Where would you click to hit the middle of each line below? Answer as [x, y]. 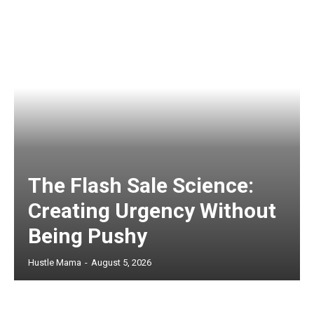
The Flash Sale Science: [141, 186]
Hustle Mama [55, 263]
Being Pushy [88, 236]
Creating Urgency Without [152, 211]
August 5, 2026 [121, 263]
